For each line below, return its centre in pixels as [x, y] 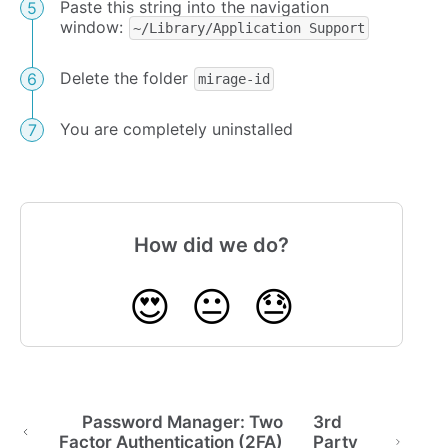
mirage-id [234, 79]
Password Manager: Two [182, 422]
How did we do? [212, 245]
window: [94, 27]
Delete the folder [126, 78]
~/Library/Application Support [249, 28]
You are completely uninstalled [176, 129]
